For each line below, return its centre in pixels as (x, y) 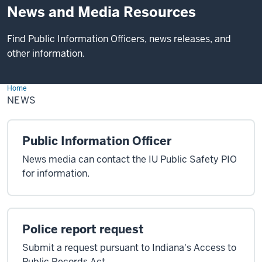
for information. (56, 173)
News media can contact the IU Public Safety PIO (130, 159)
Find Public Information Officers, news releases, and (119, 39)
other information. (46, 54)
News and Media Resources (101, 12)
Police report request (83, 229)
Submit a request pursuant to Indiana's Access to (129, 248)
